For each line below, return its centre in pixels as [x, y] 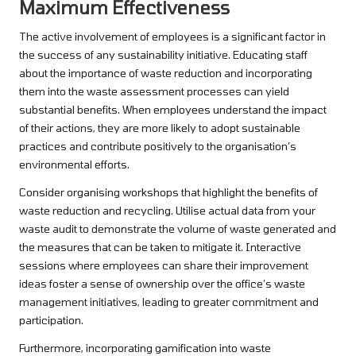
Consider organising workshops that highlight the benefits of [168, 192]
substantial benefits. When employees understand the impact [173, 110]
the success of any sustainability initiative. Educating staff [163, 55]
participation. [51, 320]
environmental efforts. [74, 164]
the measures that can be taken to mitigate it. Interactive [160, 247]
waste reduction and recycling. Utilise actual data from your [167, 211]
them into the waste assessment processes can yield [154, 91]
